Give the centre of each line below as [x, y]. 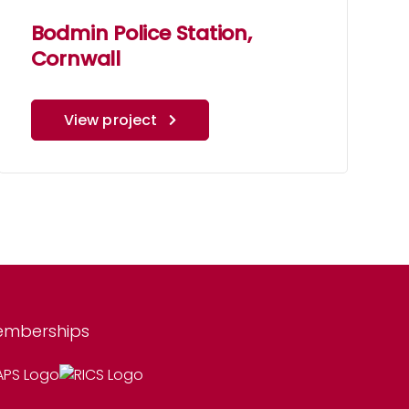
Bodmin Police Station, [141, 34]
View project [110, 121]
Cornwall [75, 59]
